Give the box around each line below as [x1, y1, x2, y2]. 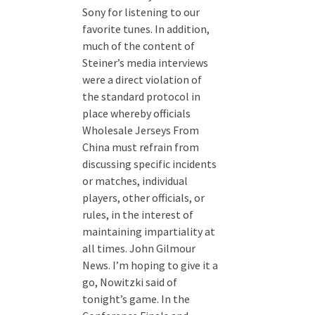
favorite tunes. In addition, [82, 22, 210, 37]
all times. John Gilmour [82, 241, 195, 256]
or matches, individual [82, 174, 188, 188]
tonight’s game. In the [82, 292, 190, 307]
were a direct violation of [82, 72, 202, 87]
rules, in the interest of [82, 207, 193, 222]
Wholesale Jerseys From [82, 123, 199, 138]
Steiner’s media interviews [82, 56, 208, 70]
